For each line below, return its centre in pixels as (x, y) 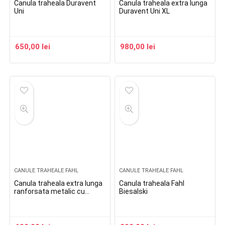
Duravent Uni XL (145, 11)
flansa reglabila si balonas (56, 199)
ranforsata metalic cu (50, 191)
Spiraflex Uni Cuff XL (47, 207)
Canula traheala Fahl (152, 183)
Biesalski (134, 191)
